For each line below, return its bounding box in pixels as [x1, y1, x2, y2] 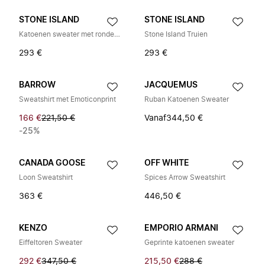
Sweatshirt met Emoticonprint [19, 96, 116, 103]
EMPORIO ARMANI [144, 224, 218, 232]
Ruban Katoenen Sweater [144, 96, 229, 103]
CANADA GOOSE [19, 159, 86, 167]
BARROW [19, 81, 56, 89]
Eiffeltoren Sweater [19, 239, 82, 246]
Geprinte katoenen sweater [144, 239, 234, 246]
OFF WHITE [144, 159, 189, 167]
